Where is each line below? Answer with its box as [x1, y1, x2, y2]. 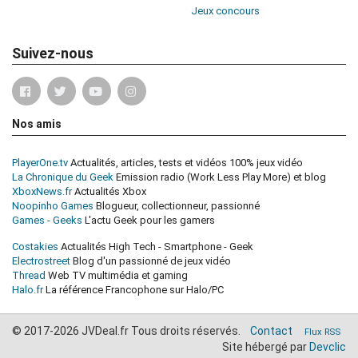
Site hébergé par [222, 340, 309, 353]
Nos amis [12, 117, 62, 130]
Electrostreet [12, 254, 70, 267]
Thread [12, 268, 46, 281]
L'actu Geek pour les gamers [82, 213, 215, 226]
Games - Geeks [12, 213, 82, 226]
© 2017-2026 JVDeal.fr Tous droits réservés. [12, 324, 250, 337]
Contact [250, 324, 292, 337]
